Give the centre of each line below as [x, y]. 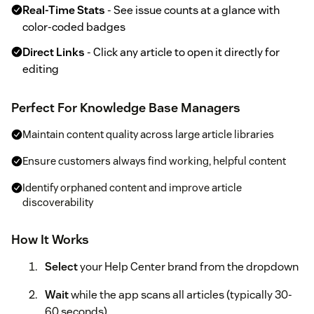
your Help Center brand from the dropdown [188, 267]
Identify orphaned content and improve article [132, 188]
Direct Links [54, 53]
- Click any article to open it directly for [182, 53]
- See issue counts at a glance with [192, 11]
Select [61, 267]
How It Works [50, 240]
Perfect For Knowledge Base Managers [126, 108]
